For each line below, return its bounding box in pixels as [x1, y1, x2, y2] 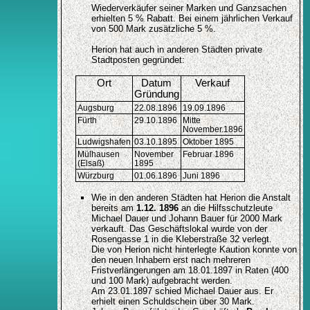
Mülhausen [77, 149, 120, 159]
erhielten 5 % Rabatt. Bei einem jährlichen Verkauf [91, 13, 293, 24]
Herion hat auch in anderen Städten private [91, 44, 262, 55]
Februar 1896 [182, 149, 234, 159]
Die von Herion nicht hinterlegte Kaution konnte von [91, 244, 297, 255]
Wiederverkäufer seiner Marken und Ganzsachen [91, 3, 286, 14]
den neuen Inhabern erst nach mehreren [91, 255, 250, 266]
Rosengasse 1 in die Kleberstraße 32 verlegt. [91, 234, 272, 245]
